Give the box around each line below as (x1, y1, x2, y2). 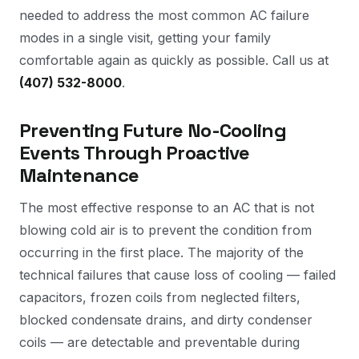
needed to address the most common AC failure (19, 7, 309, 23)
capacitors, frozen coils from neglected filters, (19, 289, 301, 305)
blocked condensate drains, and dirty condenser (19, 312, 313, 328)
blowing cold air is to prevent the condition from (19, 222, 312, 238)
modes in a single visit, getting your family (19, 30, 271, 46)
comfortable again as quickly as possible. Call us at (19, 52, 329, 68)
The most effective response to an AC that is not (19, 200, 314, 216)
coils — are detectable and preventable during (19, 334, 300, 350)
